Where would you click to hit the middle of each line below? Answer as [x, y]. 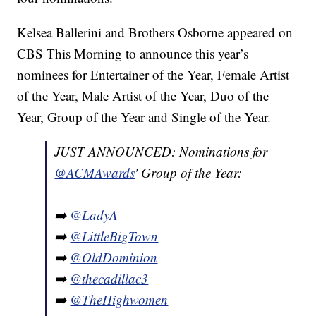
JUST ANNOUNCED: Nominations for [161, 152]
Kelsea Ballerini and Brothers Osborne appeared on [155, 32]
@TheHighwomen [119, 300]
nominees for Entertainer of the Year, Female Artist [153, 75]
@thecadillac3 [109, 279]
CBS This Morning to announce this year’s [133, 54]
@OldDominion [114, 257]
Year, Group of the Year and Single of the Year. [144, 117]
